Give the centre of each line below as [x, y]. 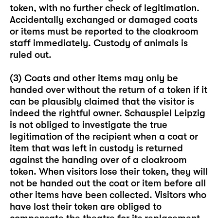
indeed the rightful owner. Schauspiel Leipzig [108, 113]
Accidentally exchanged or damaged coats [104, 20]
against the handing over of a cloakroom [98, 160]
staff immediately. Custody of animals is [99, 43]
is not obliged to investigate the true [89, 125]
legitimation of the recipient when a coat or [104, 136]
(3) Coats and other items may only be [94, 78]
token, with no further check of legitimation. [105, 8]
